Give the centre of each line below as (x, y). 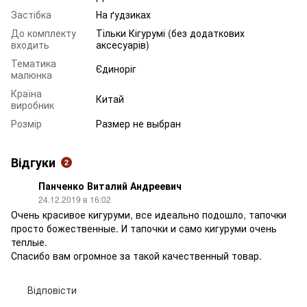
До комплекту (44, 33)
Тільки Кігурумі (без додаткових (170, 33)
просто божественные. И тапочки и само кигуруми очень (144, 228)
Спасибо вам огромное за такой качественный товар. (136, 255)
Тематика (34, 63)
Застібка (31, 14)
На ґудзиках (123, 14)
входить (30, 44)
